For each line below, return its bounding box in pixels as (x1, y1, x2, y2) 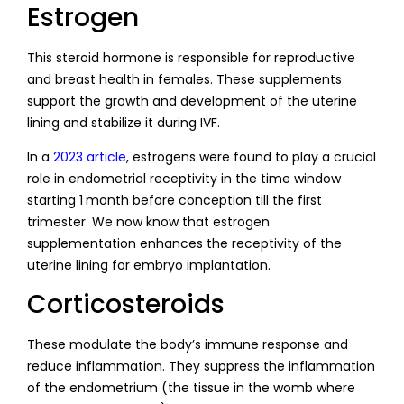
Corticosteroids (27, 286, 225, 322)
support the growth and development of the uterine (27, 92, 357, 111)
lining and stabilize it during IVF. (27, 114, 220, 133)
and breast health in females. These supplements (27, 70, 342, 89)
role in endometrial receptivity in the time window (27, 170, 341, 188)
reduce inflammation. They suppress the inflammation (27, 356, 375, 375)
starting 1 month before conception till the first (27, 191, 322, 210)
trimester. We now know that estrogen (27, 213, 270, 232)
